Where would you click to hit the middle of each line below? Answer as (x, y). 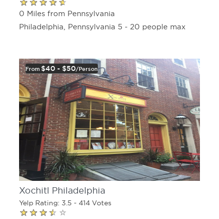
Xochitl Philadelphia (62, 190)
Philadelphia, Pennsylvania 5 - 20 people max (102, 26)
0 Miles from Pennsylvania (67, 13)
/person (87, 69)
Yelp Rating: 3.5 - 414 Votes (65, 203)
